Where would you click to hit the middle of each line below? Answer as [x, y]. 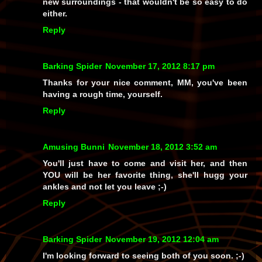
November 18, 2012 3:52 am [163, 146]
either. [55, 13]
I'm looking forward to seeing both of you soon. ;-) [144, 255]
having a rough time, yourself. [103, 94]
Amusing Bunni [74, 146]
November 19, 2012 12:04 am [162, 239]
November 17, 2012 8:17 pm [160, 66]
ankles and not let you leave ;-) [105, 186]
